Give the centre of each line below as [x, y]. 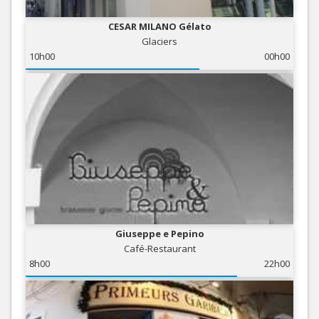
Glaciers [159, 41]
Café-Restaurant [159, 248]
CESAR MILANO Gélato [159, 26]
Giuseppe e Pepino [159, 233]
